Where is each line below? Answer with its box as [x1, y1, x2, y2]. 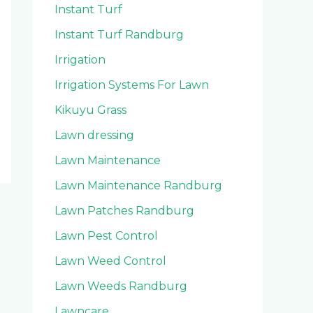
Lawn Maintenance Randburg [54, 178, 222, 192]
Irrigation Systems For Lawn [54, 78, 209, 92]
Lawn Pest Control [54, 228, 158, 242]
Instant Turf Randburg [54, 27, 184, 41]
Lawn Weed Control [54, 254, 166, 268]
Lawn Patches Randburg [54, 203, 194, 217]
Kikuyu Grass [54, 103, 126, 117]
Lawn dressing [54, 128, 134, 142]
